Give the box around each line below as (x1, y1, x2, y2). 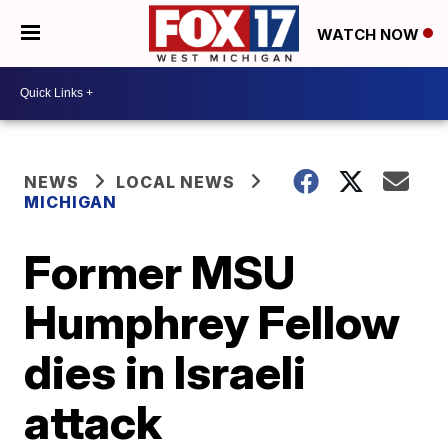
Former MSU (24, 243, 296, 300)
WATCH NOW (317, 24, 423, 44)
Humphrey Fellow (24, 293, 401, 350)
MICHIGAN (24, 191, 118, 212)
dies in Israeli (24, 343, 307, 400)
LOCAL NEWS (116, 171, 236, 192)
